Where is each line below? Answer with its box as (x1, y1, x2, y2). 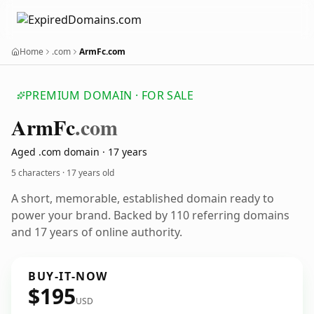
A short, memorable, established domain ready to (11, 191, 274, 206)
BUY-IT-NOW (28, 268, 108, 284)
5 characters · (11, 167, 67, 179)
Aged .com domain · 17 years (11, 145, 147, 158)
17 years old (67, 167, 114, 179)
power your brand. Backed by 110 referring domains (11, 207, 289, 223)
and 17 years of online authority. (11, 224, 182, 240)
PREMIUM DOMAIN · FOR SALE (25, 88, 193, 103)
